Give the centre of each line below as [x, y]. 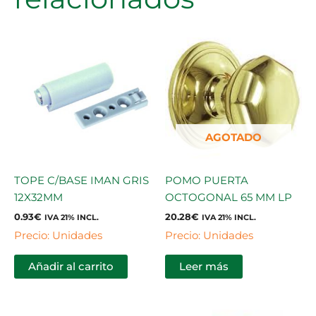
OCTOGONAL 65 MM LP [229, 197]
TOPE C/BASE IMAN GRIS [81, 180]
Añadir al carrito [71, 266]
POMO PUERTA [207, 180]
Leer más [204, 266]
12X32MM [38, 197]
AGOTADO [233, 138]
